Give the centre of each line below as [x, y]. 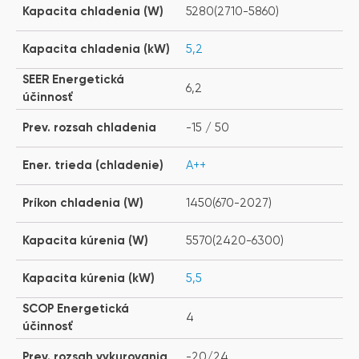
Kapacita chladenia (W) [93, 11]
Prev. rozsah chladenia [89, 127]
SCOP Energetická [76, 309]
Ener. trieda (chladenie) [93, 165]
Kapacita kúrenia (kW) [89, 278]
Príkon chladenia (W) [83, 203]
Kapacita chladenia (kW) [96, 49]
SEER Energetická [73, 79]
